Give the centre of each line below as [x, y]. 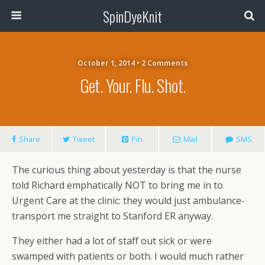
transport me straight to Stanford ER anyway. [112, 216]
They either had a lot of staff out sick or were [112, 241]
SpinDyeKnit [132, 16]
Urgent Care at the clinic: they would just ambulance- [128, 201]
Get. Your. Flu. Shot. [132, 85]
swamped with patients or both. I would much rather [128, 256]
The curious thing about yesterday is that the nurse [127, 170]
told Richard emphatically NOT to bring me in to [117, 185]
